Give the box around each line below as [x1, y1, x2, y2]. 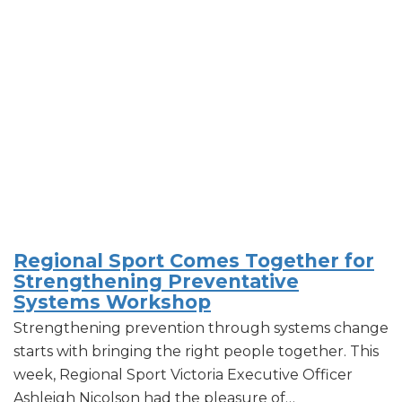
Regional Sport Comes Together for [13, 249, 374, 273]
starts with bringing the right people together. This [13, 343, 379, 361]
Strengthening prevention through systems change [13, 319, 389, 337]
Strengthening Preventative [13, 270, 299, 293]
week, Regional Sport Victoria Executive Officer [13, 366, 353, 384]
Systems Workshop [13, 291, 211, 314]
